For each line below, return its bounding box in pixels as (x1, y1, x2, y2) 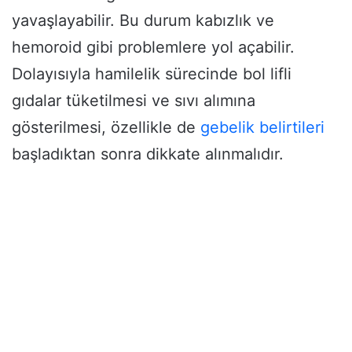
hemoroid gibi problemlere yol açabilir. (12, 37, 295, 57)
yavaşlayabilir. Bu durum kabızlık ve (12, 10, 274, 30)
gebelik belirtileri (200, 117, 324, 137)
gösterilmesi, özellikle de (12, 117, 200, 137)
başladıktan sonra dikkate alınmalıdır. (12, 144, 284, 163)
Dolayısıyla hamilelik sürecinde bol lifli (12, 64, 291, 83)
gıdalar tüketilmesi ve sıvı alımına (12, 90, 255, 110)
